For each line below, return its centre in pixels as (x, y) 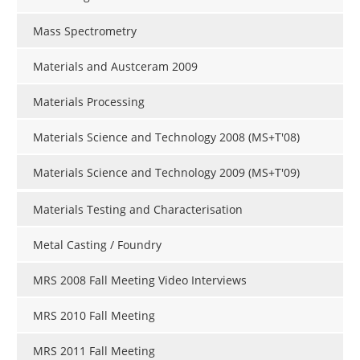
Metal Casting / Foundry (97, 245)
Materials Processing (89, 102)
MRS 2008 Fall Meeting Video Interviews (140, 280)
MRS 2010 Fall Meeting (94, 316)
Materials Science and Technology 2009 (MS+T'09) (166, 173)
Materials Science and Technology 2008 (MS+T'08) (166, 137)
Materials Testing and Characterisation (138, 210)
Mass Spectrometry (85, 31)
